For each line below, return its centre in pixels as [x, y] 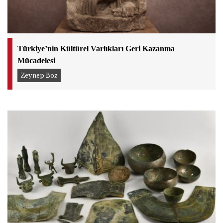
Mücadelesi [36, 60]
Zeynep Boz [39, 76]
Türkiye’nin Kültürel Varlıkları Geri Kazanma [96, 48]
